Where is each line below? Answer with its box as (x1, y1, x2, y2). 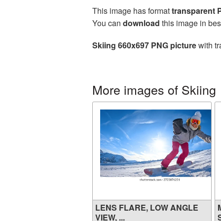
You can (92, 17, 123, 29)
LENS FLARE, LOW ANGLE (95, 202, 198, 213)
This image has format (92, 5, 172, 16)
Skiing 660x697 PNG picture (92, 39, 196, 51)
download (123, 17, 160, 29)
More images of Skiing (92, 80, 216, 98)
